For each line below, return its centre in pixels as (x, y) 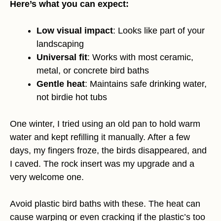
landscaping (60, 44)
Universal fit (62, 57)
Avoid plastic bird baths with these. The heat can (105, 204)
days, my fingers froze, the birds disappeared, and (108, 151)
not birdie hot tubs (72, 97)
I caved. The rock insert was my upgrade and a (102, 164)
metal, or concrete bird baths (93, 71)
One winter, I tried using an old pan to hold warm (105, 124)
